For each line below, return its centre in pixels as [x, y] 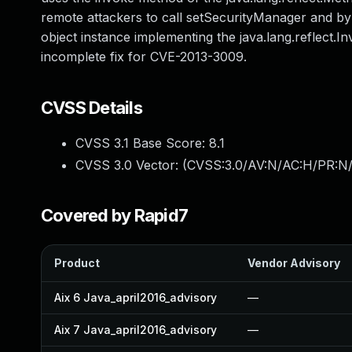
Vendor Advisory [294, 263]
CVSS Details [92, 108]
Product [77, 263]
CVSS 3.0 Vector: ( [131, 165]
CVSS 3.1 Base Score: [142, 143]
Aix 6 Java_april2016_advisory [136, 297]
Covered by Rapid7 [115, 215]
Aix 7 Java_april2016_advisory [136, 330]
